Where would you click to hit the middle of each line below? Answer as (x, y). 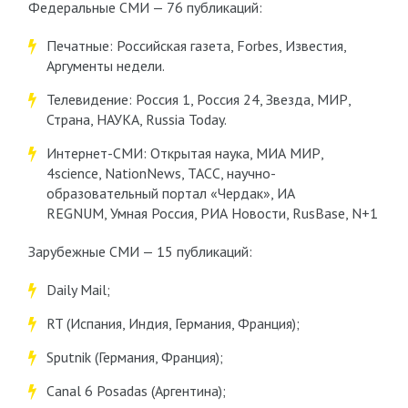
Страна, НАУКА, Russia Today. (136, 119)
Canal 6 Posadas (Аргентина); (136, 391)
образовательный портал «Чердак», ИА (170, 193)
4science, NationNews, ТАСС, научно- (161, 173)
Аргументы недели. (105, 66)
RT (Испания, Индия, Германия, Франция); (173, 323)
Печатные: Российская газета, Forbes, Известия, (196, 46)
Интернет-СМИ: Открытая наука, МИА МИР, (184, 153)
